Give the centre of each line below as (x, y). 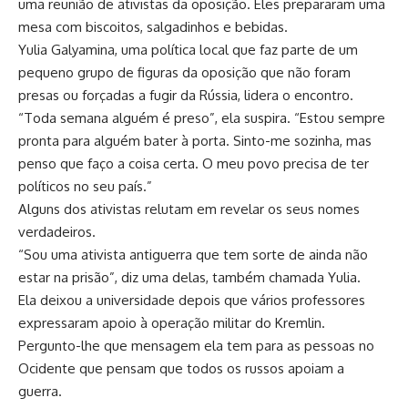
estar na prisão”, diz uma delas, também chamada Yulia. (189, 277)
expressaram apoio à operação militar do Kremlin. (172, 322)
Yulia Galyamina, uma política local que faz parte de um (188, 49)
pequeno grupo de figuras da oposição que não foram (184, 72)
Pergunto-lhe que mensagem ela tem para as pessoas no (196, 345)
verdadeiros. (57, 231)
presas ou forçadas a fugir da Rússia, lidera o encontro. (186, 95)
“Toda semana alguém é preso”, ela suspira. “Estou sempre (202, 117)
